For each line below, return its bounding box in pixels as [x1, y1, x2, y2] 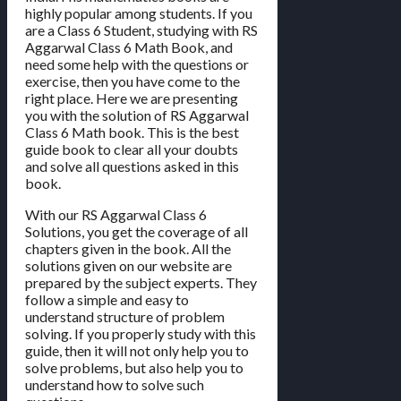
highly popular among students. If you [25, 4, 252, 21]
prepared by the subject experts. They [25, 273, 257, 291]
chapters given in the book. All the [25, 239, 231, 257]
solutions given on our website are [25, 256, 232, 274]
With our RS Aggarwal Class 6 [25, 205, 207, 223]
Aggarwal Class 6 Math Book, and [25, 38, 233, 55]
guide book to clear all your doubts [25, 140, 238, 158]
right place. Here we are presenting [25, 89, 238, 107]
